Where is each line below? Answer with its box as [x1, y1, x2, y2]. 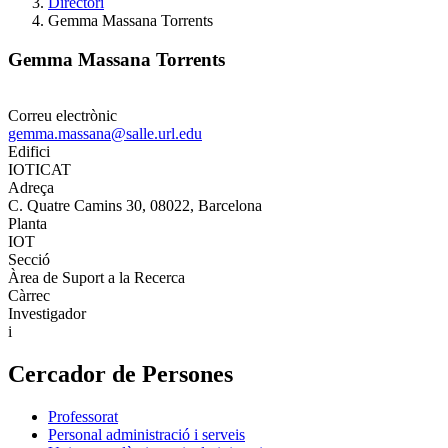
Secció [8, 251, 50, 269]
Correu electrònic [8, 107, 117, 125]
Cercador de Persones [8, 361, 233, 388]
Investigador [8, 305, 86, 323]
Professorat [48, 408, 118, 426]
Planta [8, 215, 47, 233]
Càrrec [8, 287, 50, 305]
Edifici [8, 143, 50, 161]
